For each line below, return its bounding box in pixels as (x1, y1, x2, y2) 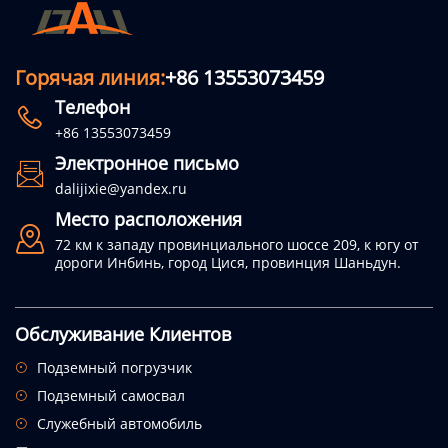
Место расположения (55, 206, 242, 231)
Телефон (55, 94, 130, 119)
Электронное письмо (55, 150, 239, 175)
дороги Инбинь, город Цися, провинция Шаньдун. (55, 252, 401, 272)
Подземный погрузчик (37, 357, 192, 377)
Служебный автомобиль (37, 413, 202, 433)
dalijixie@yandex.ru (55, 178, 187, 198)
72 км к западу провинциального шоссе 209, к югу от (55, 234, 419, 254)
